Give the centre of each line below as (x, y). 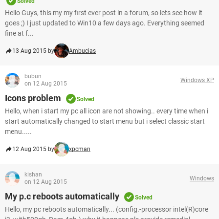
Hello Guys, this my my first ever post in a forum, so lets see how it (104, 13)
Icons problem (33, 98)
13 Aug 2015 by (33, 51)
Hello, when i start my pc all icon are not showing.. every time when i (107, 111)
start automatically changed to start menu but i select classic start (105, 121)
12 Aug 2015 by (33, 149)
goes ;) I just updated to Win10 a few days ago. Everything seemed (105, 23)
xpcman (80, 149)
